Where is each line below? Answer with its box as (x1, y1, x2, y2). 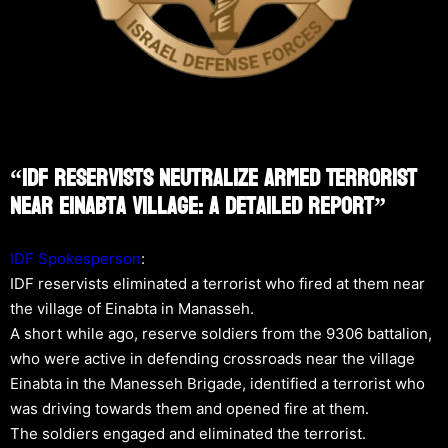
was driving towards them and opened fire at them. (10, 398, 369, 418)
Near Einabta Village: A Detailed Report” (10, 184, 386, 228)
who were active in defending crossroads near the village (10, 348, 415, 368)
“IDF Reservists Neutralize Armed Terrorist (10, 156, 417, 200)
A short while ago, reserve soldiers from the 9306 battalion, (10, 323, 432, 343)
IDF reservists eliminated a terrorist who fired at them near (10, 273, 425, 293)
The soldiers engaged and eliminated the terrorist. (10, 423, 366, 443)
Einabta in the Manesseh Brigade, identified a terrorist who (10, 373, 425, 393)
